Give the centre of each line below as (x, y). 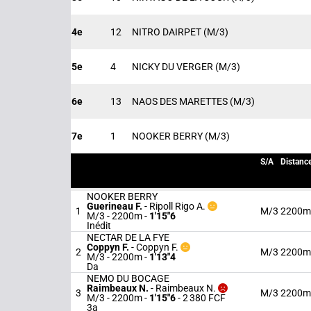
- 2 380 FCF (201, 298)
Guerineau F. (116, 206)
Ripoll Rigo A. (177, 206)
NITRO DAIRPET (168, 32)
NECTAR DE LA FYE (128, 237)
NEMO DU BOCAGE (128, 278)
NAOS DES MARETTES (181, 101)
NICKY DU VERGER (174, 67)
